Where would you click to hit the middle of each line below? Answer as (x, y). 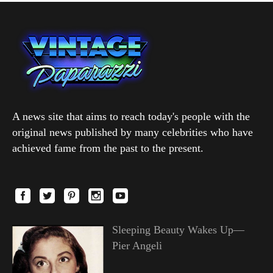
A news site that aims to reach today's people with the (131, 116)
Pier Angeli (137, 245)
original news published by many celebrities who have (133, 132)
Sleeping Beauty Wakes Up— (178, 229)
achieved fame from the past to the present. (108, 148)
